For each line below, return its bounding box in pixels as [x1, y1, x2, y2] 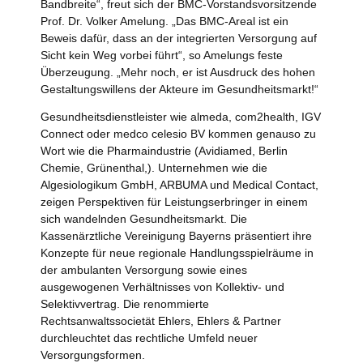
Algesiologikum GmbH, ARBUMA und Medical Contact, [41, 177, 318, 191]
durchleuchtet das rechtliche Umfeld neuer [41, 331, 258, 344]
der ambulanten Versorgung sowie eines [41, 263, 247, 276]
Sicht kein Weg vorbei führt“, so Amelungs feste [41, 49, 283, 62]
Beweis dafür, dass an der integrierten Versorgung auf [41, 32, 317, 45]
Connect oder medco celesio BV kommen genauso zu [41, 126, 316, 140]
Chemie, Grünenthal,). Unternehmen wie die [41, 160, 267, 174]
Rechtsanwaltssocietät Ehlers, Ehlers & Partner [41, 314, 281, 327]
